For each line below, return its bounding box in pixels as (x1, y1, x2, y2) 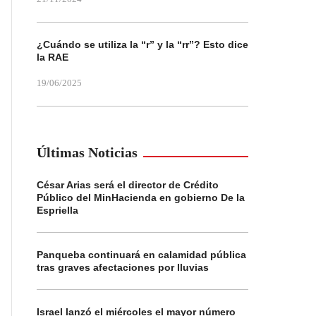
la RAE (37, 51, 68, 63)
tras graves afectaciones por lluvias (37, 262, 209, 273)
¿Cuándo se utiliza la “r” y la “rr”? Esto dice (37, 39, 248, 50)
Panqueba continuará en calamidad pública (37, 249, 246, 260)
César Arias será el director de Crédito (37, 179, 219, 190)
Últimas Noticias (37, 145, 138, 160)
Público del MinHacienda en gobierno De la (37, 192, 245, 203)
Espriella (37, 205, 78, 216)
